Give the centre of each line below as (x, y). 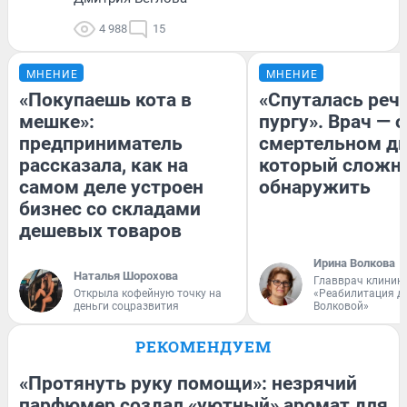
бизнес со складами (110, 209)
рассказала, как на (104, 166)
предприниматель (101, 144)
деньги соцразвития (126, 307)
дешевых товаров (100, 231)
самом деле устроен (111, 188)
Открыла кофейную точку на (148, 294)
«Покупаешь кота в (105, 100)
